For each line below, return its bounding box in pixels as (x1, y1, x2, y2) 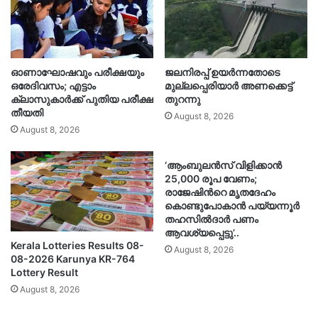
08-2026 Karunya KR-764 (11, 252, 135, 265)
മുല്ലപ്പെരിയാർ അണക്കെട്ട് (165, 79, 292, 92)
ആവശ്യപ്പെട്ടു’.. (165, 226, 239, 238)
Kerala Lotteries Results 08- (11, 238, 144, 251)
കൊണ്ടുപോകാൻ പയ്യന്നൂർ (165, 199, 300, 212)
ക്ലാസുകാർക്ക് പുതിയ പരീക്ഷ (11, 92, 153, 105)
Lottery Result (11, 265, 78, 278)
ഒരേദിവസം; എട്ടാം (11, 79, 96, 92)
